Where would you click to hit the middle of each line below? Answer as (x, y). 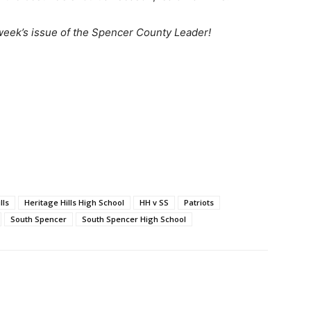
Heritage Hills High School (74, 203)
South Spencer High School (134, 219)
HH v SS (154, 203)
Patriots (199, 203)
